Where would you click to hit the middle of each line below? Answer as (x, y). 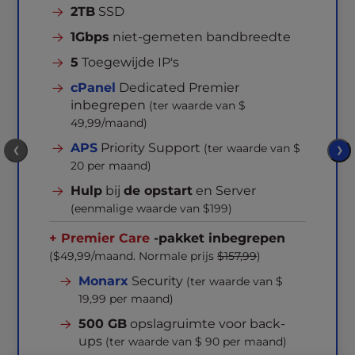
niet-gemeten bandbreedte (200, 37)
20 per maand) (111, 166)
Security (158, 281)
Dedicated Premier (178, 88)
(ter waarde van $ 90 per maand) (197, 342)
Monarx (104, 281)
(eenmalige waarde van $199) (152, 208)
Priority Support (151, 148)
